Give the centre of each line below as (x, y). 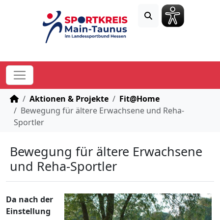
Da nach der (29, 199)
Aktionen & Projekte (69, 98)
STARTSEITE (40, 98)
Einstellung (28, 211)
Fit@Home (139, 98)
